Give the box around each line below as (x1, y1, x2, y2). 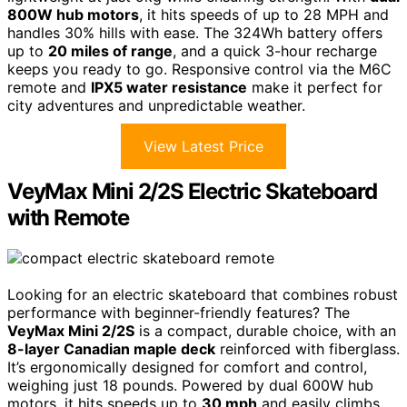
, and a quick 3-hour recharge (173, 42, 377, 60)
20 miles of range (48, 42, 173, 60)
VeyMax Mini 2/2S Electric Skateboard (7, 178, 377, 204)
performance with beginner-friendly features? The (7, 303, 350, 322)
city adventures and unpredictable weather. (7, 96, 305, 114)
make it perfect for (247, 78, 382, 96)
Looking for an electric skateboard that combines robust (7, 284, 398, 303)
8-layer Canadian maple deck (7, 339, 215, 358)
